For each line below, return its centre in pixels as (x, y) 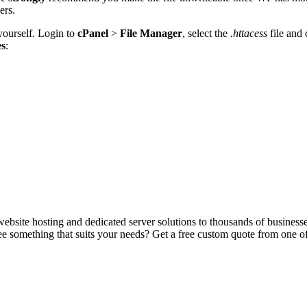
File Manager (151, 34)
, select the (206, 34)
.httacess (249, 34)
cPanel (93, 34)
